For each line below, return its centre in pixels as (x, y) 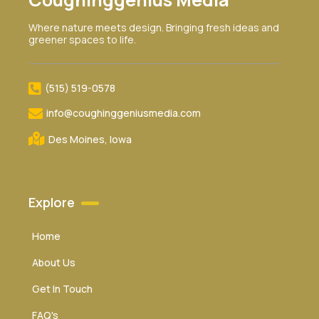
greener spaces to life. (82, 40)
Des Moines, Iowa (90, 139)
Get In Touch (62, 289)
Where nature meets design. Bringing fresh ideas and (154, 28)
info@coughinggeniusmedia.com (124, 113)
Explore (53, 203)
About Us (54, 263)
